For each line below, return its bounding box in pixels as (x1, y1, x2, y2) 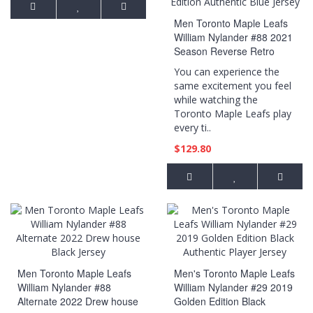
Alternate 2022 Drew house (17, 294, 138, 308)
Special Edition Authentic (174, 58, 283, 72)
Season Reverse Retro (174, 44, 275, 58)
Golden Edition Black (174, 294, 265, 308)
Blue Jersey (174, 72, 226, 86)
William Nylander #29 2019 (174, 280, 293, 294)
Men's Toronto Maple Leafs (174, 266, 295, 280)
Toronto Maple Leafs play (174, 107, 291, 120)
